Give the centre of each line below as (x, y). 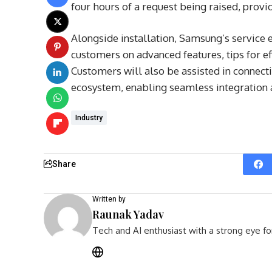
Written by (109, 199)
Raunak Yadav (128, 214)
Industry (89, 117)
